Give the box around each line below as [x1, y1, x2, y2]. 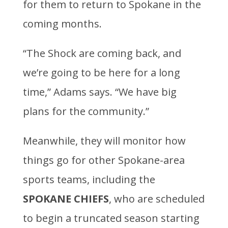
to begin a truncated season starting [22, 211, 199, 225]
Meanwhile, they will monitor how [22, 134, 186, 148]
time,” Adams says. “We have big [22, 85, 177, 99]
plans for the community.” [22, 104, 149, 119]
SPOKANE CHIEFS [22, 192, 109, 206]
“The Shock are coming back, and [22, 46, 181, 61]
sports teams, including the [22, 173, 155, 187]
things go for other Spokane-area [22, 153, 185, 167]
